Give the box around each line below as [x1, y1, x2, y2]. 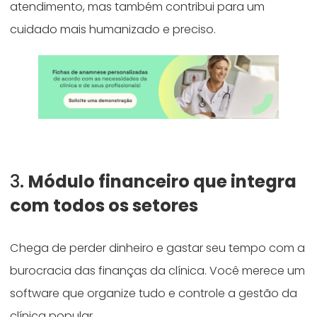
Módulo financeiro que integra [28, 168, 297, 194]
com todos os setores [10, 192, 199, 218]
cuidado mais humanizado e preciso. [10, 21, 217, 38]
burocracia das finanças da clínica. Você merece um [10, 262, 306, 279]
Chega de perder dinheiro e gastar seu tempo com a [10, 239, 306, 256]
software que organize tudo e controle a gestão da [10, 284, 298, 301]
